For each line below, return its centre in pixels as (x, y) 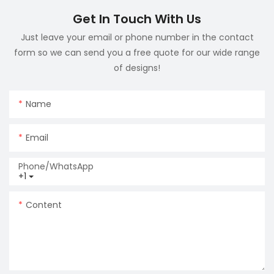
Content (44, 205)
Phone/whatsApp (56, 166)
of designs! (137, 68)
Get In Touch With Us (137, 19)
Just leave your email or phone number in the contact (137, 37)
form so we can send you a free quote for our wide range (137, 52)
